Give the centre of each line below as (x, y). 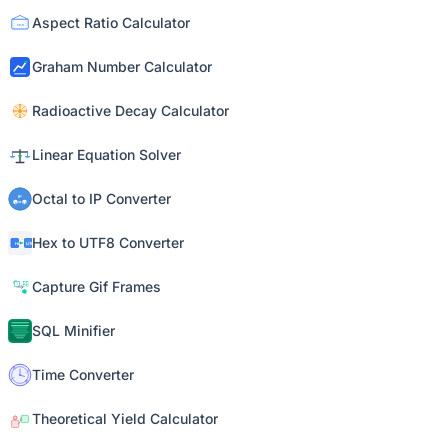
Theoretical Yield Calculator (125, 418)
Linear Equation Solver (106, 154)
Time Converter (83, 374)
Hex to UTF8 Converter (108, 242)
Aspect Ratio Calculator (111, 22)
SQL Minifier (73, 330)
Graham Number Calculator (122, 66)
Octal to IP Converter (101, 198)
